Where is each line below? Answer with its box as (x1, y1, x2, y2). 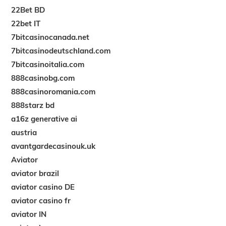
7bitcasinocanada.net (11, 32, 90, 42)
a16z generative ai (11, 114, 78, 124)
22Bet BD (11, 5, 45, 15)
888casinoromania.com (11, 86, 96, 96)
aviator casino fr (11, 195, 71, 205)
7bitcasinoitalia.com (11, 59, 85, 69)
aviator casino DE (11, 182, 75, 192)
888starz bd (11, 100, 55, 110)
